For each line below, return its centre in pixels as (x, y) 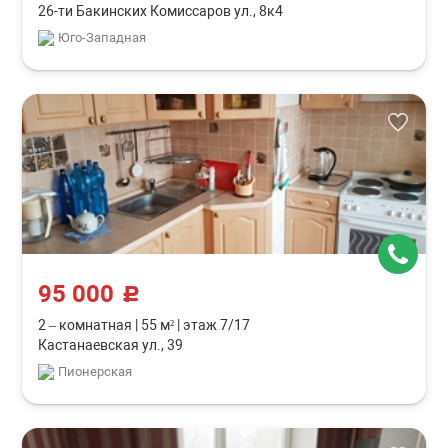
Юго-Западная (102, 37)
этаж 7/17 (215, 325)
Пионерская (95, 371)
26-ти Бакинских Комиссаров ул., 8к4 (161, 11)
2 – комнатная (87, 325)
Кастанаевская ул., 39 (111, 345)
